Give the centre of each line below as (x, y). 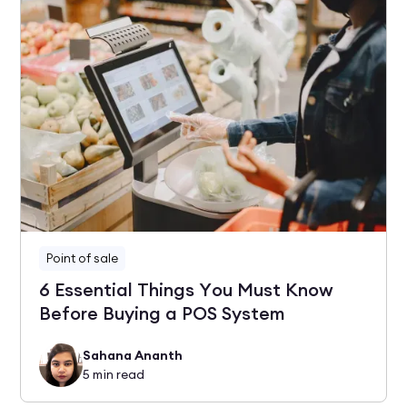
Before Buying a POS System (163, 313)
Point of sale (83, 258)
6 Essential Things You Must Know (187, 289)
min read (118, 374)
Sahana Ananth (133, 355)
